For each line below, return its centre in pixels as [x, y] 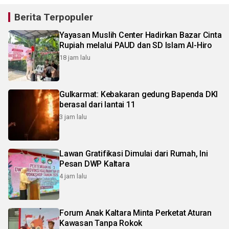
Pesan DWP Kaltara [95, 164]
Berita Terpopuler [54, 17]
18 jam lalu [75, 58]
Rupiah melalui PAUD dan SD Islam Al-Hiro [136, 45]
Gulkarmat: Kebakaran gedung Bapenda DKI [139, 95]
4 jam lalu [73, 176]
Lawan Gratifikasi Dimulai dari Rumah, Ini [134, 154]
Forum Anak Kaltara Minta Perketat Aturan [135, 213]
